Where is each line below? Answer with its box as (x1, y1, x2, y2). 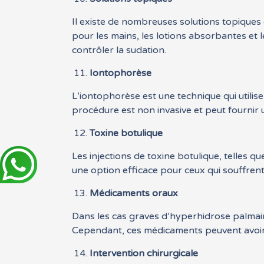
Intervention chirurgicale (90, 247, 199, 260)
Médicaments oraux (90, 187, 179, 200)
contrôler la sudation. (72, 44, 167, 57)
